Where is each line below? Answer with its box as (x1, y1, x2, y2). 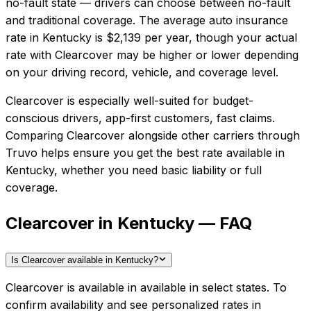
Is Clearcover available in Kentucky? (11, 255, 158, 266)
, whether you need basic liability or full (54, 163, 262, 178)
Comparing (6, 128, 67, 143)
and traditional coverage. (6, 13, 135, 28)
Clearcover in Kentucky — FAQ (6, 213, 252, 234)
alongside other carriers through (125, 128, 300, 143)
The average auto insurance (135, 13, 288, 28)
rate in (6, 31, 39, 45)
